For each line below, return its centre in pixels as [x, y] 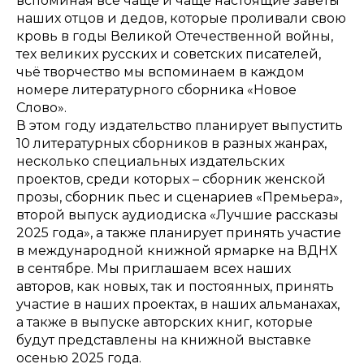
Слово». [41, 107]
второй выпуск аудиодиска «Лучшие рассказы [178, 214]
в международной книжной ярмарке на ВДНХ [177, 250]
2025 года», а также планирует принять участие [179, 232]
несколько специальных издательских [150, 161]
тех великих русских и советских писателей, [169, 54]
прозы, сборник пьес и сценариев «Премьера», [179, 197]
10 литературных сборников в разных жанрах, [171, 143]
